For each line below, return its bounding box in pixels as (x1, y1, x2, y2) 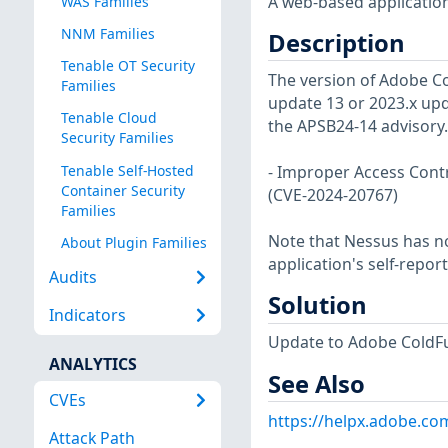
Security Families (60, 128, 174, 148)
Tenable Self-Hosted (60, 160, 194, 180)
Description (267, 26, 405, 59)
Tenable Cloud (60, 108, 157, 128)
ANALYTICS (48, 352, 137, 375)
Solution (267, 289, 367, 322)
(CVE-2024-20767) (267, 184, 398, 207)
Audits (48, 266, 97, 289)
